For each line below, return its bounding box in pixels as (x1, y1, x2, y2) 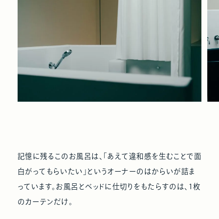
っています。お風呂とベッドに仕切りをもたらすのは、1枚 (17, 182, 201, 190)
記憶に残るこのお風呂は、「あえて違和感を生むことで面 (17, 152, 202, 160)
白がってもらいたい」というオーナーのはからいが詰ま (17, 167, 196, 175)
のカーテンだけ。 (17, 197, 73, 205)
